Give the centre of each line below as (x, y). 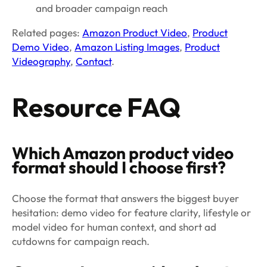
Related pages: (47, 32)
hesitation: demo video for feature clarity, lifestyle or (131, 212)
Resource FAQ (96, 107)
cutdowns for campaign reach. (81, 241)
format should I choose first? (119, 167)
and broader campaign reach (102, 8)
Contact (94, 61)
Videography (41, 61)
